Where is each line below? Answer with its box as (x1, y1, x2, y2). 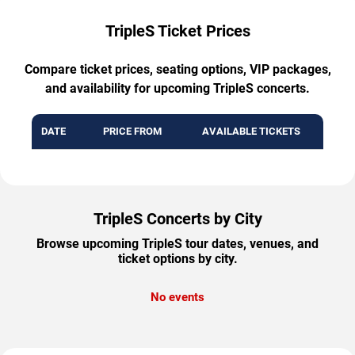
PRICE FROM (102, 124, 162, 137)
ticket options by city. (117, 250, 238, 266)
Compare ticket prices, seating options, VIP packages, (24, 61, 331, 77)
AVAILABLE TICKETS (202, 124, 300, 137)
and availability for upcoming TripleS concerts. (45, 80, 310, 96)
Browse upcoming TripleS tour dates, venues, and (36, 235, 319, 251)
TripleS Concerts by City (93, 208, 262, 228)
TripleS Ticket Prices (105, 21, 250, 40)
